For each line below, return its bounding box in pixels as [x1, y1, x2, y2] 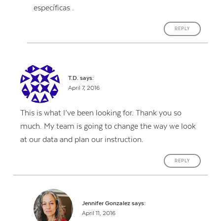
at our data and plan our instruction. [20, 135, 144, 145]
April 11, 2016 [81, 210, 115, 217]
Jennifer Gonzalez [81, 200, 130, 207]
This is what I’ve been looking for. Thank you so [20, 109, 182, 118]
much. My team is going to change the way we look [20, 122, 196, 131]
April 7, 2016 [68, 85, 100, 92]
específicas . [34, 3, 74, 12]
